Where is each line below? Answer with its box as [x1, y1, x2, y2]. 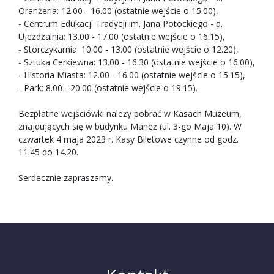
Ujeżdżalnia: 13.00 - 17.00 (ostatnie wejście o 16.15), [18, 31, 225, 43]
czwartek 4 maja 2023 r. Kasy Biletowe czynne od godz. [18, 133, 239, 146]
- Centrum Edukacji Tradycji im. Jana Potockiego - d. [18, 18, 223, 30]
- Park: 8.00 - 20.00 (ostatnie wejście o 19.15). [18, 82, 198, 94]
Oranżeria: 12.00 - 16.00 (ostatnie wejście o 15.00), [18, 5, 218, 17]
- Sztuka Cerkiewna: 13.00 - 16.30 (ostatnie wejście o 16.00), [18, 56, 255, 68]
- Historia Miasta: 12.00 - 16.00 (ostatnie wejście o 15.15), [18, 69, 245, 81]
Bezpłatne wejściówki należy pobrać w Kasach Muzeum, [18, 108, 242, 120]
